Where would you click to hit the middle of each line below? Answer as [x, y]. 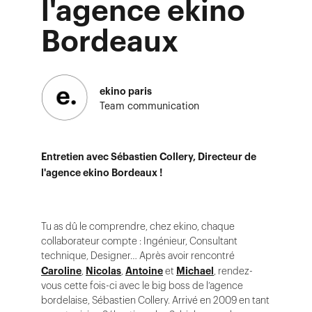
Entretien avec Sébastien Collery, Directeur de [149, 157]
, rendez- [233, 271]
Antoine [144, 271]
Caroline [61, 271]
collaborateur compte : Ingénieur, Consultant [139, 241]
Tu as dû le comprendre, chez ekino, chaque [138, 226]
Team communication [149, 106]
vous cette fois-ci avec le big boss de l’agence [142, 286]
